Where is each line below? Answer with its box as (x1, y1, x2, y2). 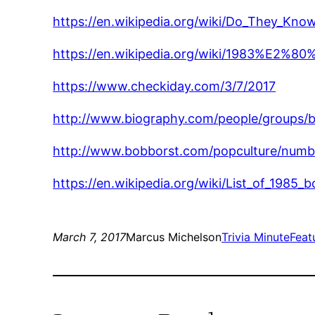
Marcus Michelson (126, 230, 222, 245)
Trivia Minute (221, 230, 290, 245)
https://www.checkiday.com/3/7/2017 (53, 79, 276, 94)
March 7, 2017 (53, 230, 127, 245)
